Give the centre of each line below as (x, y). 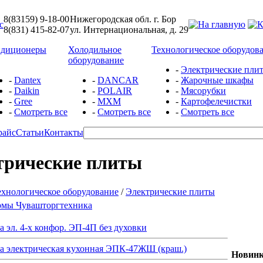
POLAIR (115, 91)
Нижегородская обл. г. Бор (123, 19)
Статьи (30, 132)
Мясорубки (203, 91)
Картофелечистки (216, 101)
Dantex (28, 80)
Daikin (27, 91)
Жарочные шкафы (217, 80)
